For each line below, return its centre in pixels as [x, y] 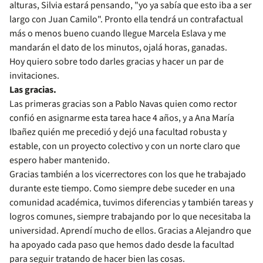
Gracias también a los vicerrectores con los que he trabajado [128, 174]
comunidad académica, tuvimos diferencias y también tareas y [131, 203]
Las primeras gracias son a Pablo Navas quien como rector [123, 104]
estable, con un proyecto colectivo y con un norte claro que [125, 146]
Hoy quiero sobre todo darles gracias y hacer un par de [117, 62]
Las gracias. [33, 90]
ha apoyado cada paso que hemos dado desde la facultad [122, 245]
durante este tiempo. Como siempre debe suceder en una [122, 188]
